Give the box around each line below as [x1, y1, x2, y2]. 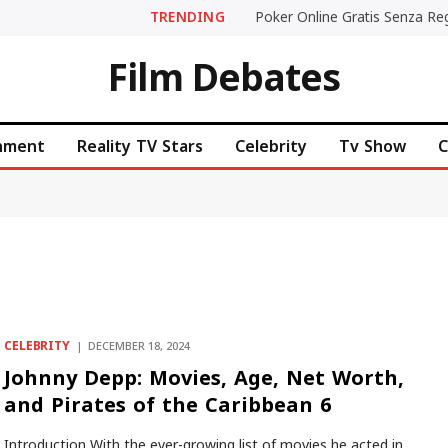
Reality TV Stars [77, 130, 203, 162]
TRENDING [149, 2, 225, 32]
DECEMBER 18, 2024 [87, 335, 190, 358]
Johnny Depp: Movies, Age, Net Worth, [3, 359, 404, 397]
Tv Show [339, 130, 406, 162]
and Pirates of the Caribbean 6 [3, 386, 331, 424]
